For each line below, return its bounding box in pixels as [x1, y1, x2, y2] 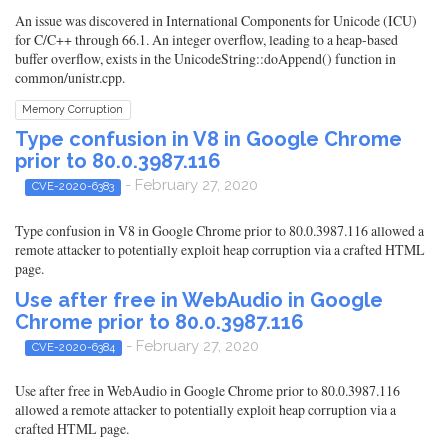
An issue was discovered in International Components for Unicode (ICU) [15, 11, 417, 31]
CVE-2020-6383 [31, 179, 114, 194]
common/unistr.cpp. [15, 68, 125, 88]
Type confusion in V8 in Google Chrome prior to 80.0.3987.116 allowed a [15, 220, 424, 240]
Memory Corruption [22, 103, 124, 116]
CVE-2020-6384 [31, 339, 115, 354]
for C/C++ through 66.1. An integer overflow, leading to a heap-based [15, 30, 398, 50]
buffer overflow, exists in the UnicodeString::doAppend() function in [15, 49, 396, 69]
